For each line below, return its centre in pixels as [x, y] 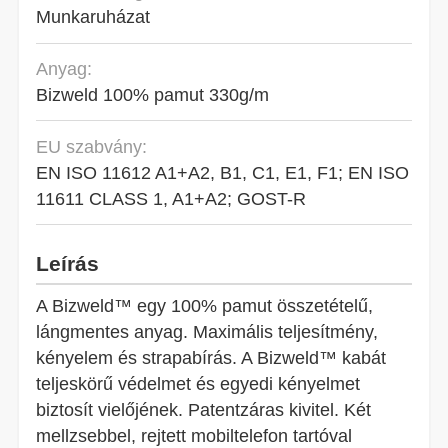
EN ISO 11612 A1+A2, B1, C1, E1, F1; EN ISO [223, 172]
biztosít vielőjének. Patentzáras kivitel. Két [204, 410]
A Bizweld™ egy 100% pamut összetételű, [205, 306]
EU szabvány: [92, 146]
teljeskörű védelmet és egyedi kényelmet [198, 384]
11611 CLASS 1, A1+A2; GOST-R [171, 198]
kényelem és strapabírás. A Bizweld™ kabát [211, 358]
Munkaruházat [93, 17]
